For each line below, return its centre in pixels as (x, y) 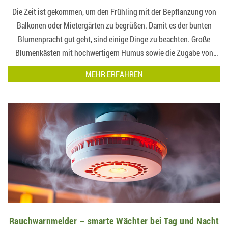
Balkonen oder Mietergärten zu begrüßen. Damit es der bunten (114, 25)
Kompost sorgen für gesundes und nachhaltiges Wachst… (114, 67)
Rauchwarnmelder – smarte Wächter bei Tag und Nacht (114, 221)
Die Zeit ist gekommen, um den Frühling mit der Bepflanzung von (114, 12)
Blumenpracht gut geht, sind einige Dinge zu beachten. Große (114, 39)
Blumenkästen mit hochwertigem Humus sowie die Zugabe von (114, 53)
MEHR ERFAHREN (114, 74)
